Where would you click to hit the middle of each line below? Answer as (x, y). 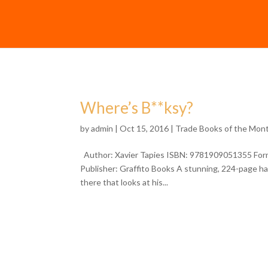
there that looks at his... (124, 182)
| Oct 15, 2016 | (144, 128)
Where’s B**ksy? (137, 108)
